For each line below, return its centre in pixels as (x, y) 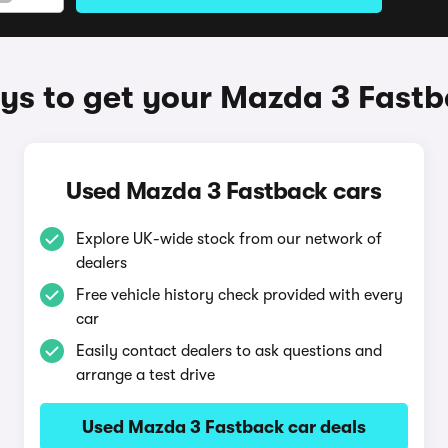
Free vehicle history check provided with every (239, 295)
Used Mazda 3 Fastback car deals (223, 427)
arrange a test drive (145, 375)
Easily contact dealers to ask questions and (228, 351)
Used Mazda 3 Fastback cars (224, 191)
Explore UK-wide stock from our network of (228, 239)
